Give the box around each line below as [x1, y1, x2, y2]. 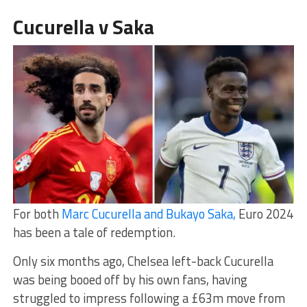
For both [12, 204, 62, 223]
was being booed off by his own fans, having [12, 269, 247, 289]
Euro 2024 [235, 204, 293, 223]
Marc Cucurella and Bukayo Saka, [61, 204, 236, 223]
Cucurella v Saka [12, 11, 154, 42]
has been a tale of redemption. [12, 222, 175, 242]
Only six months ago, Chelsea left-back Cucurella [12, 251, 273, 271]
